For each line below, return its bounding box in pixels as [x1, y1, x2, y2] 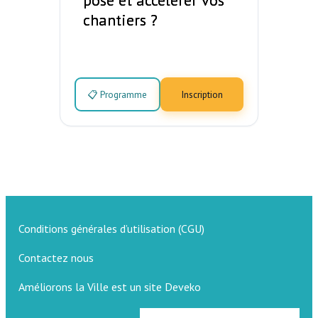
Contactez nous [18, 251, 94, 265]
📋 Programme [87, 87, 148, 101]
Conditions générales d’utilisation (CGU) [18, 221, 204, 236]
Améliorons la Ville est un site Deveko [18, 280, 201, 295]
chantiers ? [83, 10, 158, 31]
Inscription [180, 87, 223, 101]
